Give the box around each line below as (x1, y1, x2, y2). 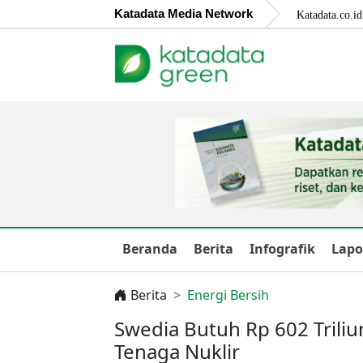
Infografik (250, 239, 315, 258)
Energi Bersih (187, 285, 269, 304)
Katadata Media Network (114, 6, 253, 20)
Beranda (122, 239, 177, 258)
